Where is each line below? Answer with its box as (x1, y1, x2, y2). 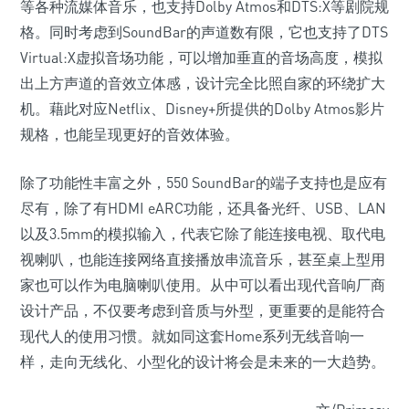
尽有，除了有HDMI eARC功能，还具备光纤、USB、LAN (20, 199, 386, 217)
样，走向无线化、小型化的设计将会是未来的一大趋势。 (20, 352, 385, 371)
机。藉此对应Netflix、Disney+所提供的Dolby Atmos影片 (20, 100, 384, 118)
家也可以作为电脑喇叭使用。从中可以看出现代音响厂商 (20, 276, 385, 294)
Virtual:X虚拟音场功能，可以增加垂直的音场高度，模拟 (20, 48, 383, 67)
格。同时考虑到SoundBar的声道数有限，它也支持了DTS (20, 23, 388, 41)
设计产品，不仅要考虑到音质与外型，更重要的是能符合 (20, 301, 385, 320)
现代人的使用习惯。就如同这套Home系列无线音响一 (20, 327, 364, 345)
